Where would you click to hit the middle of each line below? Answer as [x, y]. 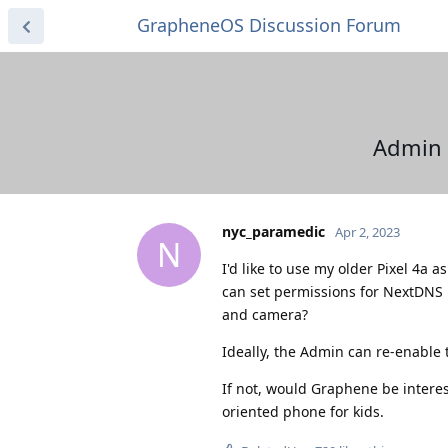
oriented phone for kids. [303, 411]
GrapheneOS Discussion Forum [269, 25]
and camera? [265, 314]
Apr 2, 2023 [367, 231]
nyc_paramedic [273, 231]
